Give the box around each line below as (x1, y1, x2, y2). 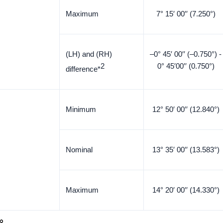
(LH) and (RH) (66, 50, 112, 58)
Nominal (66, 145, 93, 154)
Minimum (66, 105, 96, 113)
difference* (66, 65, 101, 73)
